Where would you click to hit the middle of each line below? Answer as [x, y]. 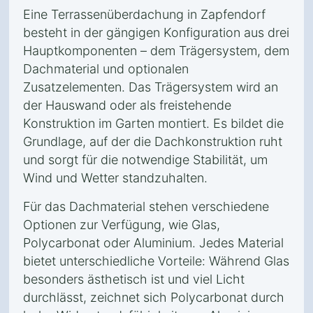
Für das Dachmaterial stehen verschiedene [146, 206]
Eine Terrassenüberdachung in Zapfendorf [144, 14]
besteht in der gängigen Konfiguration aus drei [156, 32]
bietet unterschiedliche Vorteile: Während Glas [156, 261]
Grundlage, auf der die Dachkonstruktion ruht [153, 141]
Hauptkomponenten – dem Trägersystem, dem [156, 51]
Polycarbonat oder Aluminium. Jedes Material [153, 243]
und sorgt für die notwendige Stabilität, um [145, 160]
